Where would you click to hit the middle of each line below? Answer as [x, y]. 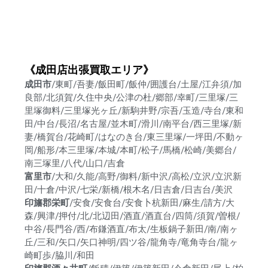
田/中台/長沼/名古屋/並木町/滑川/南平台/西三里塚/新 [133, 124]
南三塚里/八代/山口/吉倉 [74, 164]
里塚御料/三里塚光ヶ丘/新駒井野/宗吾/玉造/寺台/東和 [134, 111]
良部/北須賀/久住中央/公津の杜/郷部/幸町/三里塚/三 [131, 98]
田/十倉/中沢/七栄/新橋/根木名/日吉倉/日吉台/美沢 [128, 190]
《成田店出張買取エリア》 [89, 70]
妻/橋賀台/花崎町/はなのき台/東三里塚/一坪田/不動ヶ [134, 137]
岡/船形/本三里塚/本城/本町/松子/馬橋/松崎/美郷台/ [130, 150]
